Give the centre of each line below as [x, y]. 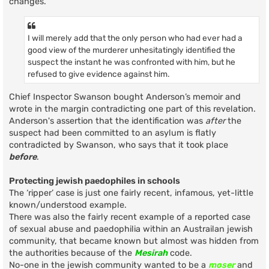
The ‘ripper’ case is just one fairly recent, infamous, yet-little [131, 193]
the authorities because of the [72, 253]
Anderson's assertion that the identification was [107, 121]
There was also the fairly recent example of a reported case [130, 217]
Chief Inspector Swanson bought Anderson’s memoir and [125, 97]
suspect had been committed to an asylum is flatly [113, 133]
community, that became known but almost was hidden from [134, 241]
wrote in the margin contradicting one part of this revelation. [132, 109]
